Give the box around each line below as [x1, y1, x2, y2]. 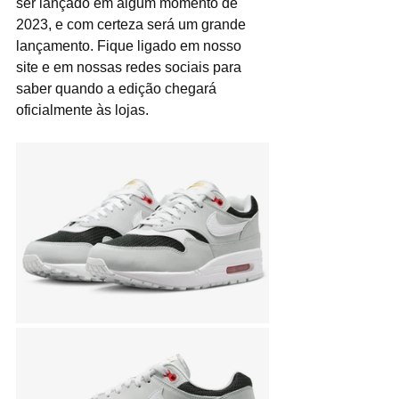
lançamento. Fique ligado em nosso [16, 38, 245, 53]
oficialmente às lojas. [16, 102, 149, 118]
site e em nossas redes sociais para [16, 60, 245, 75]
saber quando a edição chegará [16, 81, 220, 96]
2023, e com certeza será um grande [16, 17, 249, 32]
